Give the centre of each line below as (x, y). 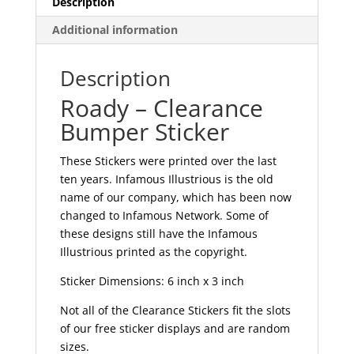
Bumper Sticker (144, 132)
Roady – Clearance (161, 108)
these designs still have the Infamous (158, 234)
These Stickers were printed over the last (168, 161)
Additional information (115, 30)
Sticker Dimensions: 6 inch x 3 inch (152, 281)
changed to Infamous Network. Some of (164, 216)
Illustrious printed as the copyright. (153, 252)
